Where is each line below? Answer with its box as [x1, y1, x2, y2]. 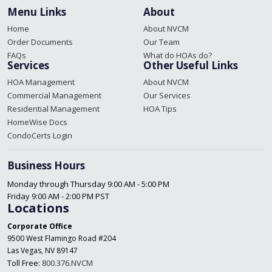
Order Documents [7, 36, 73, 47]
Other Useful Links [143, 58, 238, 72]
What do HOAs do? [143, 50, 212, 61]
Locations [7, 200, 69, 216]
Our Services [143, 90, 191, 101]
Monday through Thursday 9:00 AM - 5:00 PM [7, 178, 169, 189]
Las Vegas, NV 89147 [7, 245, 78, 256]
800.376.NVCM [42, 257, 93, 268]
